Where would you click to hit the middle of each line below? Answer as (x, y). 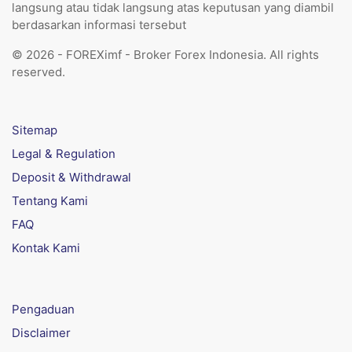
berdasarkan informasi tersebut (99, 25)
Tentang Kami (50, 201)
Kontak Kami (46, 248)
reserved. (38, 72)
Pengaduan (43, 309)
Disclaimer (41, 333)
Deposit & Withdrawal (71, 177)
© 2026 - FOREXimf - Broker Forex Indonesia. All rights (165, 55)
